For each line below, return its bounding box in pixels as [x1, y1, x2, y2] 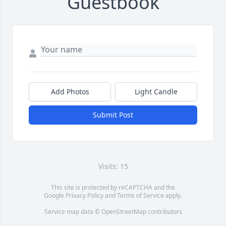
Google [44, 191, 66, 200]
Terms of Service [117, 191, 164, 200]
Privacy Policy [66, 191, 103, 200]
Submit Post [93, 110, 133, 120]
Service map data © [44, 207, 101, 216]
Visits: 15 [98, 161, 128, 172]
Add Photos [50, 87, 89, 97]
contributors [146, 207, 182, 216]
